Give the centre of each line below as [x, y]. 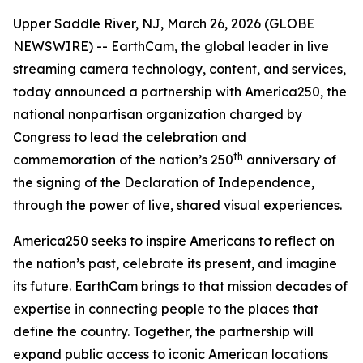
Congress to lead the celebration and [130, 137]
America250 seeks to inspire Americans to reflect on [174, 241]
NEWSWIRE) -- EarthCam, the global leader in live [171, 46]
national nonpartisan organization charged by [158, 114]
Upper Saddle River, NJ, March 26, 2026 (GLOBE [164, 23]
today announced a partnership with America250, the [180, 92]
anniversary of [290, 160]
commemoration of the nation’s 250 [123, 160]
